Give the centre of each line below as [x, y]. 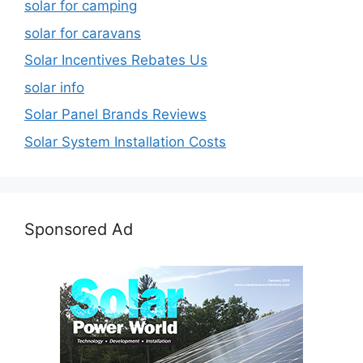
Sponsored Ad [79, 229]
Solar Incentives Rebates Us [116, 60]
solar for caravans [83, 33]
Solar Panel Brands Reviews [115, 115]
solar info [54, 87]
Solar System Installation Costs [125, 141]
